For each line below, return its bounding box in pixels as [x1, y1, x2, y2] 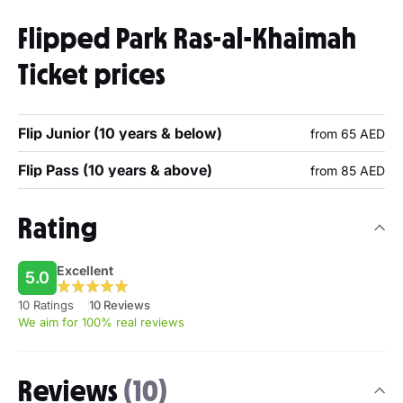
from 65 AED [310, 125, 385, 141]
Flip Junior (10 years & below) [18, 123, 222, 142]
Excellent [57, 262, 113, 278]
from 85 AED [310, 162, 385, 178]
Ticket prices [18, 57, 166, 92]
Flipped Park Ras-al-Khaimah [18, 21, 357, 56]
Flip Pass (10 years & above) [18, 160, 212, 179]
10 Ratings [18, 297, 74, 312]
